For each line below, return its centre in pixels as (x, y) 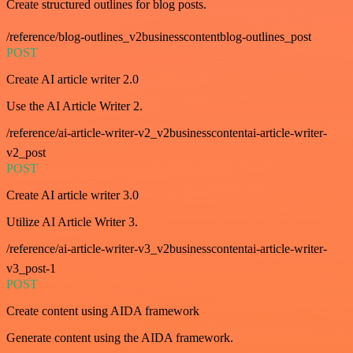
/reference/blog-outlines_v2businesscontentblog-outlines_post (159, 37)
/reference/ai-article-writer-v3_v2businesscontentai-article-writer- (167, 249)
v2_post (26, 153)
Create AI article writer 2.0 (72, 80)
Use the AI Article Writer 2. (74, 106)
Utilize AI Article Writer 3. (72, 222)
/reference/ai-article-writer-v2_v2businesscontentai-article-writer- (167, 133)
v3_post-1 (31, 269)
